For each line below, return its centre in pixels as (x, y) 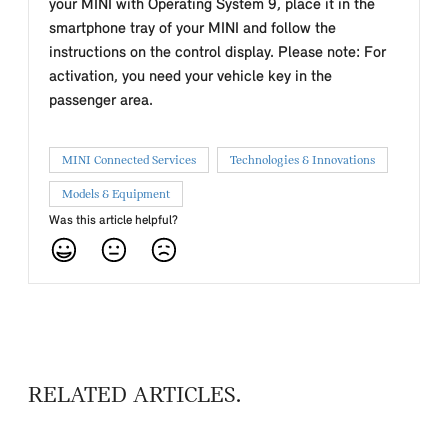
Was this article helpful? (113, 220)
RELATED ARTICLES (132, 396)
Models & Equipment (116, 194)
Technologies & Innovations (302, 160)
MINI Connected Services (129, 160)
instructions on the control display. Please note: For (217, 53)
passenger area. (101, 101)
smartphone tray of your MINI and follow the (192, 29)
